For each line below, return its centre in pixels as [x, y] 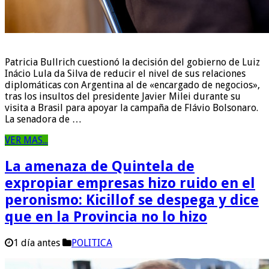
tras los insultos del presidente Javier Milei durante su [123, 97]
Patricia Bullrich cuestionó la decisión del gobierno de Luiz [132, 62]
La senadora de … [43, 119]
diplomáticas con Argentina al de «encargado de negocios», [132, 85]
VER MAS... [26, 141]
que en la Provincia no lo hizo [106, 217]
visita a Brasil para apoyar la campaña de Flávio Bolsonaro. [131, 108]
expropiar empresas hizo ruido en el [130, 183]
